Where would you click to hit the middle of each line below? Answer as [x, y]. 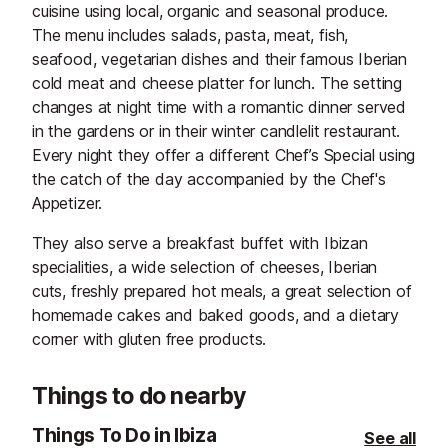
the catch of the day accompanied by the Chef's [209, 179]
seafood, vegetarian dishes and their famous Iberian [220, 59]
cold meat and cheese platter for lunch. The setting [217, 83]
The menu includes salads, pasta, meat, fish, [190, 35]
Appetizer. [67, 203]
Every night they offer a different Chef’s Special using [224, 155]
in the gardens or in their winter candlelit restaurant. [216, 131]
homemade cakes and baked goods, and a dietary [216, 315]
